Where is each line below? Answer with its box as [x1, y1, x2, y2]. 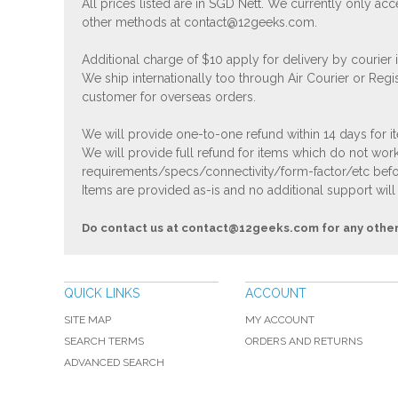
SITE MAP [64, 314, 111, 327]
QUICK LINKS [64, 286, 139, 301]
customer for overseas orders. [82, 90, 256, 105]
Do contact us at [82, 221, 181, 235]
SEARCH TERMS [64, 335, 144, 348]
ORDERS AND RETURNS [245, 335, 362, 348]
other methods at [82, 15, 184, 30]
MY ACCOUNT [245, 314, 314, 327]
